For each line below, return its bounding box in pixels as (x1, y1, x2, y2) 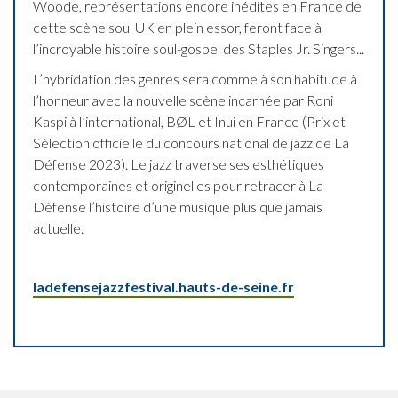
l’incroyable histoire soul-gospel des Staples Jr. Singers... (33, 39, 364, 57)
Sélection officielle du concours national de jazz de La (33, 133, 349, 151)
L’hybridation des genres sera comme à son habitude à (33, 69, 357, 87)
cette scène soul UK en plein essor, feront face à (33, 18, 322, 36)
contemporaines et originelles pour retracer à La (33, 176, 323, 194)
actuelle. (33, 219, 84, 236)
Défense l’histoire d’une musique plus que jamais (33, 197, 322, 215)
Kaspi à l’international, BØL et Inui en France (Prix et (33, 112, 346, 130)
